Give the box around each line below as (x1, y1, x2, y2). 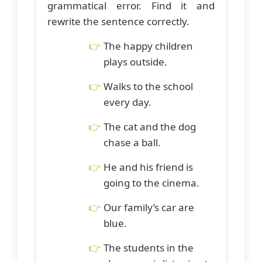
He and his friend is (104, 160, 193, 174)
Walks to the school (104, 79, 193, 93)
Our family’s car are (104, 200, 194, 214)
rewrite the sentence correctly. (47, 14, 189, 28)
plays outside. (104, 54, 167, 68)
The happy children (104, 39, 193, 53)
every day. (104, 95, 151, 109)
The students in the (104, 240, 194, 254)
